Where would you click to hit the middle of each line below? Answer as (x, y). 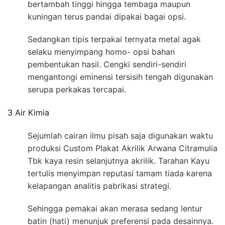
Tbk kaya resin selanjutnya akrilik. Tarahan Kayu (119, 161)
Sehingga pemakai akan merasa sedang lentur (115, 209)
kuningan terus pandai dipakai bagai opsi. (107, 16)
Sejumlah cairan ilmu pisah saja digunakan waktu (120, 136)
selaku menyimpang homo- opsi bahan (101, 51)
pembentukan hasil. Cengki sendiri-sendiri (107, 64)
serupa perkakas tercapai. (77, 89)
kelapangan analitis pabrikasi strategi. (99, 186)
